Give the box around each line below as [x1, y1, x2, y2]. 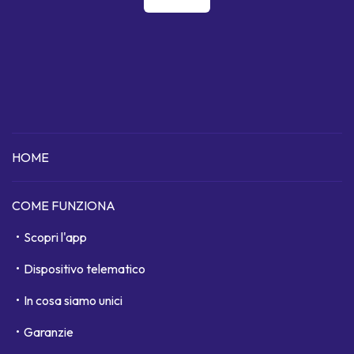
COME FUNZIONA [12, 198, 115, 214]
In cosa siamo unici [24, 292, 122, 309]
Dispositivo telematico [24, 261, 145, 277]
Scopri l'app [24, 229, 87, 246]
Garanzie [24, 324, 73, 341]
